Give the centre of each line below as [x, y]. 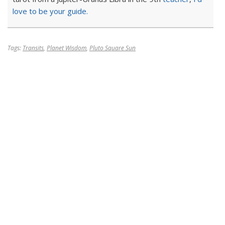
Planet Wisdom [67, 48]
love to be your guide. [50, 11]
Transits [33, 48]
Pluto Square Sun [113, 48]
